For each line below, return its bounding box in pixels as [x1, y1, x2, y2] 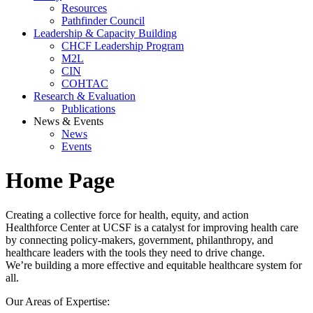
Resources [61, 1, 107, 14]
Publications [61, 102, 115, 115]
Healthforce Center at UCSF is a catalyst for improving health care [6, 221, 298, 233]
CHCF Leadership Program [61, 39, 184, 52]
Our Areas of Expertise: [6, 295, 110, 307]
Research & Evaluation [34, 89, 136, 102]
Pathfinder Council [61, 14, 145, 27]
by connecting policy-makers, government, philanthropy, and [6, 233, 273, 246]
